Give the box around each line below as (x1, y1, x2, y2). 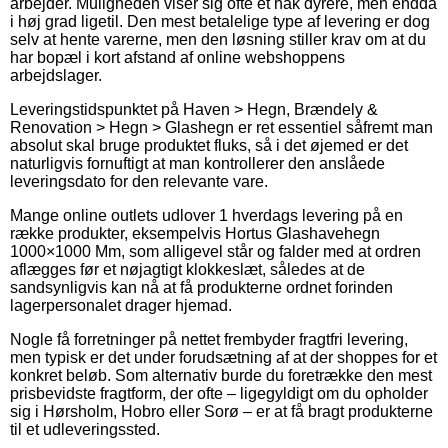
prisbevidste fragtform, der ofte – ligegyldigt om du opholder (10, 384, 428, 402)
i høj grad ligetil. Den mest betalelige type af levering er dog (10, 12, 430, 30)
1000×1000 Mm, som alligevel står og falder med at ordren (10, 242, 421, 260)
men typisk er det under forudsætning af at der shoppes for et (10, 348, 437, 366)
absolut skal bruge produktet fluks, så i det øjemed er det (10, 136, 408, 154)
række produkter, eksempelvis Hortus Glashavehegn (10, 224, 380, 242)
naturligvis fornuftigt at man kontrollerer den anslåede (10, 154, 385, 172)
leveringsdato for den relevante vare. (10, 172, 268, 190)
